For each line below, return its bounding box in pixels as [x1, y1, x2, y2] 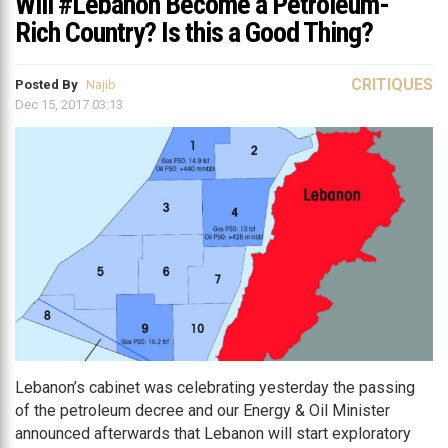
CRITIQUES [351, 75, 433, 94]
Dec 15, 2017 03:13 [15, 97, 123, 112]
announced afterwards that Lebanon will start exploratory [15, 424, 411, 444]
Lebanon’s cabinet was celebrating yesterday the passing [15, 378, 415, 398]
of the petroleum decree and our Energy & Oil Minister [15, 401, 390, 421]
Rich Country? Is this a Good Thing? [15, 16, 373, 49]
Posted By [15, 77, 81, 92]
